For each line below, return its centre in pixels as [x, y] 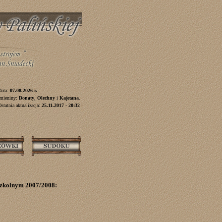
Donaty [27, 98]
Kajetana [69, 98]
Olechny [46, 98]
